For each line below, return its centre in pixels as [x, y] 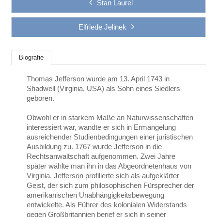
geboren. [41, 98]
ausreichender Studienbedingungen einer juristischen [110, 137]
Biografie [31, 58]
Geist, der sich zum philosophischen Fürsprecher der [111, 186]
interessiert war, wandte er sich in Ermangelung [101, 127]
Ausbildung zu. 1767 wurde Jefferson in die [94, 147]
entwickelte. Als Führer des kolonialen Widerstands [107, 205]
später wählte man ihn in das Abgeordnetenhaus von [109, 166]
